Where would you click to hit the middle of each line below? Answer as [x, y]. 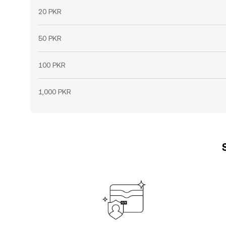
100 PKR [52, 65]
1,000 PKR [55, 92]
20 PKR [50, 12]
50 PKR [50, 38]
